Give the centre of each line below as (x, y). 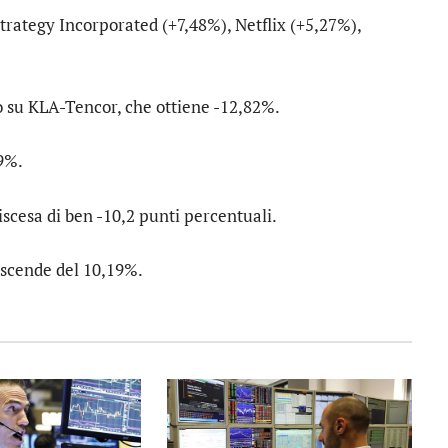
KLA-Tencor (72, 107)
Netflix (260, 25)
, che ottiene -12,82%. (198, 107)
